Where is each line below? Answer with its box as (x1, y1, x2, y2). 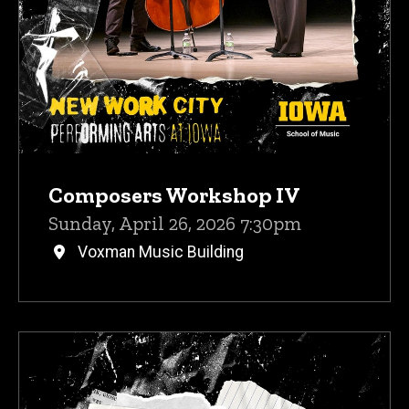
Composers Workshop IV (48, 182, 300, 209)
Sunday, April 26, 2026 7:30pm (48, 212, 301, 236)
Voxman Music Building (78, 243, 244, 262)
